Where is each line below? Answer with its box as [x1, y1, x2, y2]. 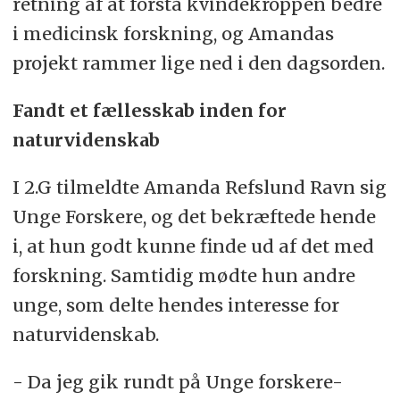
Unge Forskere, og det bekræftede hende [12, 205, 376, 229]
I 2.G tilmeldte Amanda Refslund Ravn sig [12, 176, 387, 199]
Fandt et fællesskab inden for [12, 99, 287, 122]
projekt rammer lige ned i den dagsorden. [12, 52, 385, 75]
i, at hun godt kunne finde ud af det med [12, 235, 374, 258]
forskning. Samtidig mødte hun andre [12, 264, 355, 287]
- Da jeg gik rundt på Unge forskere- [12, 371, 343, 393]
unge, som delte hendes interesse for [12, 294, 339, 317]
